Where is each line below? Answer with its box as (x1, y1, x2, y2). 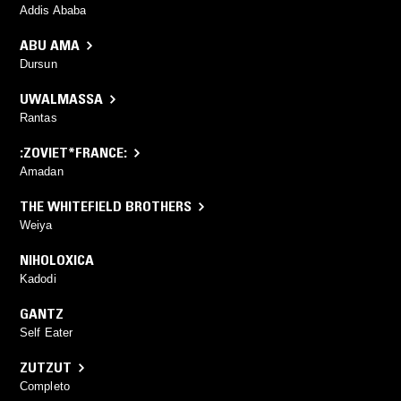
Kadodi (20, 272, 56, 286)
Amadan (20, 165, 64, 179)
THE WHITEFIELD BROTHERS (20, 197, 192, 216)
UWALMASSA (20, 90, 103, 108)
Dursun (20, 57, 57, 72)
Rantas (20, 111, 57, 125)
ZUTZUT (20, 358, 72, 377)
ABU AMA (20, 36, 80, 55)
